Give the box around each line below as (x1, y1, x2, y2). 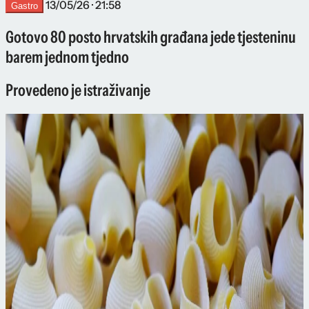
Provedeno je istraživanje (6, 80, 150, 101)
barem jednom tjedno (6, 46, 129, 67)
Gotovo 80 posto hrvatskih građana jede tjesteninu (6, 26, 296, 47)
